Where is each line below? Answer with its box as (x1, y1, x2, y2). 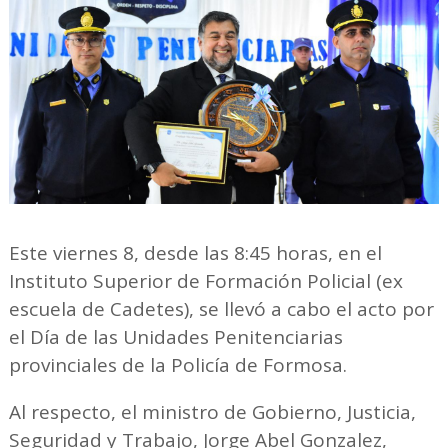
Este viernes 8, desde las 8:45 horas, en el (8, 240, 382, 267)
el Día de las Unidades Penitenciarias (8, 324, 343, 351)
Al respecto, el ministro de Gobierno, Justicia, (8, 399, 416, 426)
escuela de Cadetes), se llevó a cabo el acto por (8, 296, 434, 323)
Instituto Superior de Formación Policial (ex (8, 268, 403, 295)
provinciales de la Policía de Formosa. (8, 352, 347, 379)
